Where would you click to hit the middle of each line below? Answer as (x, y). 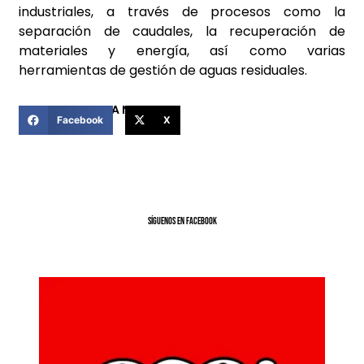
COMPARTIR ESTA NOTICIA (95, 110)
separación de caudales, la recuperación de (182, 31)
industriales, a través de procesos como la (182, 11)
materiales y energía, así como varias (182, 50)
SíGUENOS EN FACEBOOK (182, 222)
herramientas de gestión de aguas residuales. (163, 70)
